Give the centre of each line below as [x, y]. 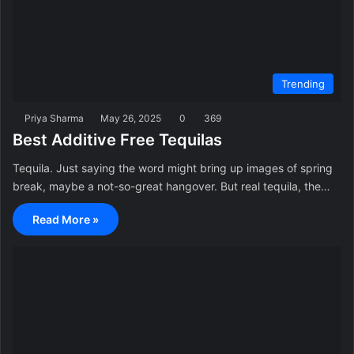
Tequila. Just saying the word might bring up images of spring [173, 168]
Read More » [66, 219]
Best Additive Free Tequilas [117, 139]
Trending [303, 83]
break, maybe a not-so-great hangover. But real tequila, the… [171, 186]
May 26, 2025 [131, 118]
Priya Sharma [54, 118]
